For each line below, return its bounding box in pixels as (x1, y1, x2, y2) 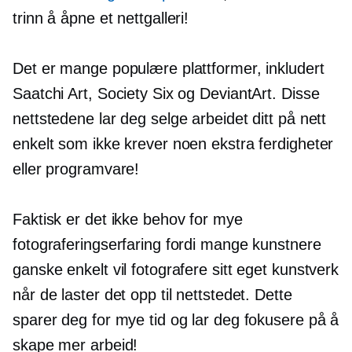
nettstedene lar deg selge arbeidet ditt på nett (13, 110, 327, 128)
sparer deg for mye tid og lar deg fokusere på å (13, 311, 339, 329)
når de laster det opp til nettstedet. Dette (13, 286, 292, 304)
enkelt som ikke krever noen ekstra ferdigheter (13, 135, 334, 153)
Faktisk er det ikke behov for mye (13, 211, 243, 229)
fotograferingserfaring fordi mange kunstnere (13, 236, 321, 254)
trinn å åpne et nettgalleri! (13, 9, 189, 27)
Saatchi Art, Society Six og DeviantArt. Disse (13, 85, 320, 103)
